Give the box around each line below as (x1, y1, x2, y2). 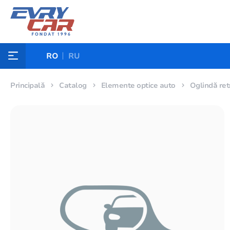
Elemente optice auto (101, 81, 176, 90)
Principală (10, 81, 45, 90)
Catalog (59, 81, 87, 90)
